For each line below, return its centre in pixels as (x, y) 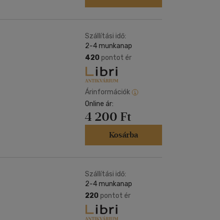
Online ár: (99, 104)
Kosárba (124, 135)
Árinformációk (108, 92)
